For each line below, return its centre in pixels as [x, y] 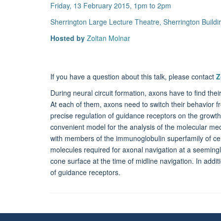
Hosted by [68, 38]
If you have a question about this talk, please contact [133, 77]
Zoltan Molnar [109, 38]
